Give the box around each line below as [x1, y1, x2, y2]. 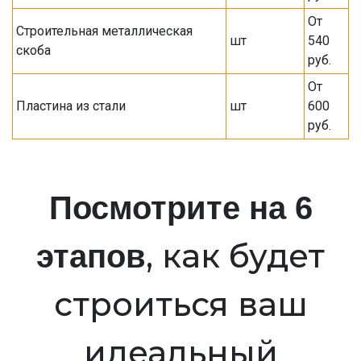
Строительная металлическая [16, 23, 193, 39]
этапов [36, 239, 146, 274]
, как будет [146, 236, 325, 276]
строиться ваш [53, 284, 308, 324]
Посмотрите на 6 [48, 190, 313, 226]
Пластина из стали [16, 98, 127, 114]
